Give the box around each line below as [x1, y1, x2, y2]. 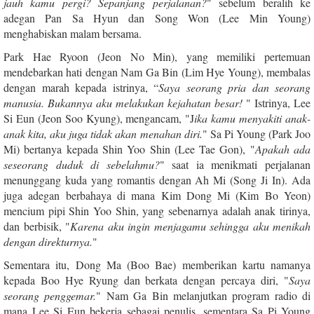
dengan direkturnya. [4, 233, 93, 249]
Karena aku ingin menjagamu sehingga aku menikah [70, 218, 310, 233]
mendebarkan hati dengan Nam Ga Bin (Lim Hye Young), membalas [4, 64, 310, 79]
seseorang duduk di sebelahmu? [4, 156, 160, 172]
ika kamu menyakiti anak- [194, 110, 311, 125]
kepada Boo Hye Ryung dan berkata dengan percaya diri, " [4, 272, 289, 287]
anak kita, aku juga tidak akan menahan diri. [4, 125, 203, 141]
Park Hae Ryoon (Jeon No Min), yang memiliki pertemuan [4, 48, 310, 64]
